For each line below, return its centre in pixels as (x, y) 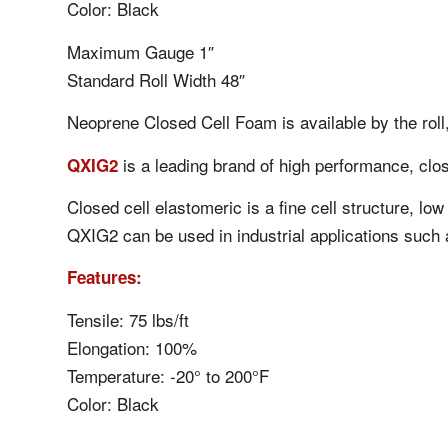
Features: (104, 277)
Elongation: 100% (132, 347)
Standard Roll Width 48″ (156, 79)
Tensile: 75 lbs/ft (128, 319)
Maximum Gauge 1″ (140, 51)
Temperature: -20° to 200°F (168, 375)
